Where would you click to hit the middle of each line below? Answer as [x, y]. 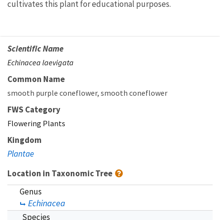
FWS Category [34, 109]
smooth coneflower [134, 93]
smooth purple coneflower [52, 93]
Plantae [21, 153]
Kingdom [25, 140]
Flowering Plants [36, 123]
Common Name [36, 79]
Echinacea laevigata [41, 62]
